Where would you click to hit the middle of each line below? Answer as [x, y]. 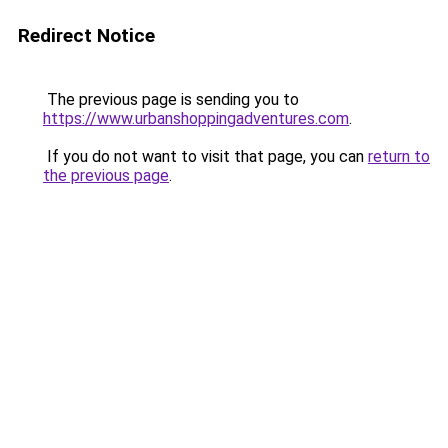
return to [399, 156]
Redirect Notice [86, 35]
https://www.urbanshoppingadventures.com [196, 118]
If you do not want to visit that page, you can [205, 156]
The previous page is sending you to [171, 99]
